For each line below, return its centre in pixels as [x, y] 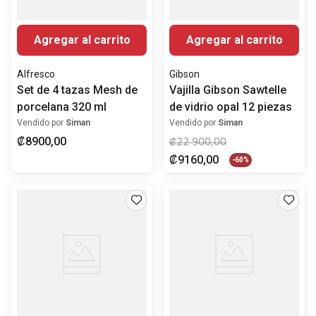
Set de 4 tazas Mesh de [77, 90]
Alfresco [36, 74]
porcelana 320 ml [62, 107]
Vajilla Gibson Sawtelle [228, 90]
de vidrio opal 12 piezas [231, 107]
